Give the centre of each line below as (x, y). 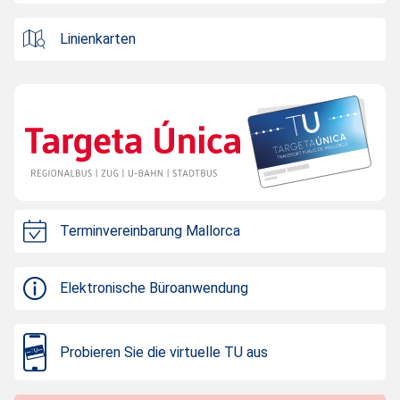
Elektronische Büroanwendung (154, 287)
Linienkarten (98, 39)
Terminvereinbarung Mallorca (150, 230)
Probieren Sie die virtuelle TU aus (164, 352)
